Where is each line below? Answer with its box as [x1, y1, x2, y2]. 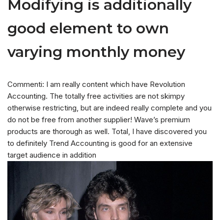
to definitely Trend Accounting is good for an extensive [7, 138, 192, 148]
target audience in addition [7, 150, 96, 160]
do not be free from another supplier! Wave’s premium [7, 115, 190, 125]
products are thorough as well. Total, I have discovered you [7, 127, 207, 137]
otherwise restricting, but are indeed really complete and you [7, 103, 212, 113]
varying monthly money [7, 43, 185, 61]
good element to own [7, 19, 169, 38]
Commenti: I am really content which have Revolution [7, 80, 185, 89]
